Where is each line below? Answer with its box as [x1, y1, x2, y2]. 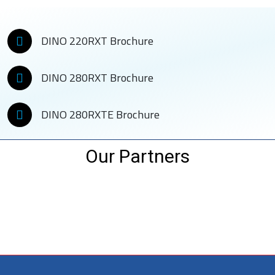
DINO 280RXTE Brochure [41, 106, 160, 123]
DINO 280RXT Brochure [41, 69, 153, 87]
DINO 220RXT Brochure [41, 32, 153, 50]
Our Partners [85, 145, 190, 167]
